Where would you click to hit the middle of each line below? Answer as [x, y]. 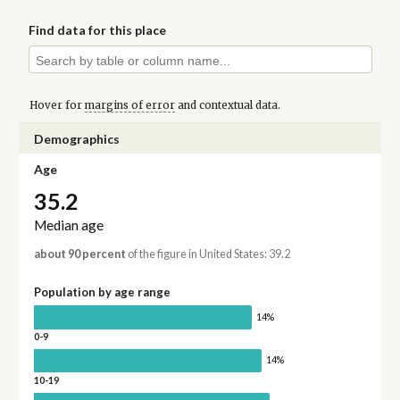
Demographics [76, 138]
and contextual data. [227, 105]
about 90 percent [79, 254]
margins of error [129, 105]
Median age [68, 225]
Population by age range [102, 292]
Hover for [57, 105]
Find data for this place [98, 30]
